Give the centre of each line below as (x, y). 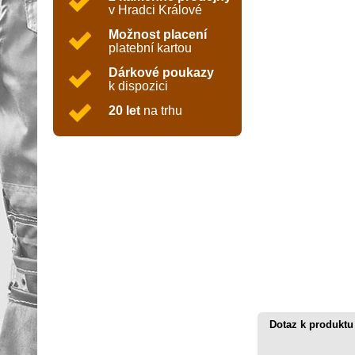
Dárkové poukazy (161, 73)
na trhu (161, 111)
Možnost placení (158, 34)
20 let (124, 111)
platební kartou (150, 48)
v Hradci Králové (155, 10)
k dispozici (138, 86)
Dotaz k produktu (311, 324)
